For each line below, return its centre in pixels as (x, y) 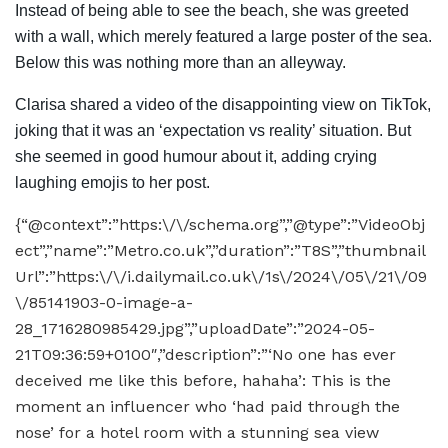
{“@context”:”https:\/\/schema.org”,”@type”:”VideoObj (220, 224)
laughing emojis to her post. (112, 182)
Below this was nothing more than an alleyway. (182, 62)
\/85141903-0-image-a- (104, 302)
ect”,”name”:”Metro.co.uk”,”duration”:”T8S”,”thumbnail (220, 250)
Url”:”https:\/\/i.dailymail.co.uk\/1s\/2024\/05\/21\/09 (221, 276)
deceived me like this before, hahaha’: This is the (203, 380)
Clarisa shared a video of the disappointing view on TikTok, (223, 104)
